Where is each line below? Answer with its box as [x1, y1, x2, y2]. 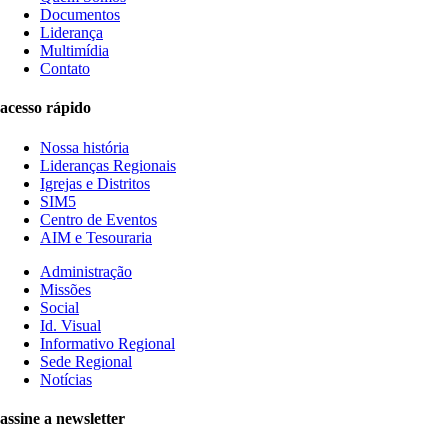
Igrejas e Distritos [40, 174, 150, 192]
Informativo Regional [40, 334, 175, 352]
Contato [40, 60, 90, 78]
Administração [40, 262, 132, 280]
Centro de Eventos [40, 210, 157, 228]
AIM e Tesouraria [40, 228, 152, 246]
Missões [40, 280, 91, 298]
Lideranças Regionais [40, 156, 176, 174]
